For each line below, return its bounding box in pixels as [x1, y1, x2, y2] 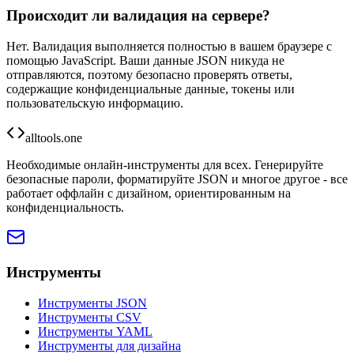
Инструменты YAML [38, 324, 153, 338]
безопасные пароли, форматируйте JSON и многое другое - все [6, 171, 348, 186]
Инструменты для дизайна [38, 338, 181, 352]
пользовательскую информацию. [6, 96, 183, 110]
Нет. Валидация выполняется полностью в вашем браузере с [6, 39, 332, 53]
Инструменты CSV [38, 310, 141, 324]
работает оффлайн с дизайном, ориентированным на [6, 186, 291, 200]
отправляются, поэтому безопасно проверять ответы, [6, 67, 292, 81]
